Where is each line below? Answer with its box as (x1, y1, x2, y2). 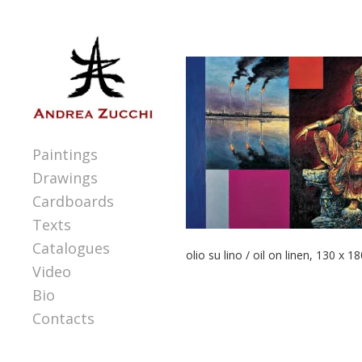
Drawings (32, 168, 98, 188)
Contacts (32, 309, 95, 329)
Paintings (32, 145, 98, 165)
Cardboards (32, 192, 114, 212)
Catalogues (32, 238, 110, 259)
